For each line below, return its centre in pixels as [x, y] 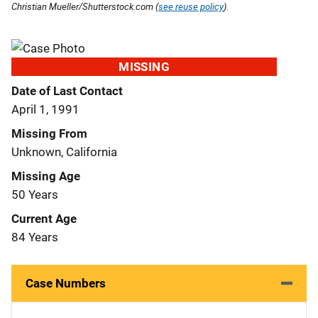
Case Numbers [66, 283]
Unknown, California [64, 152]
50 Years [35, 194]
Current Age [44, 218]
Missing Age [46, 176]
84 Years [35, 237]
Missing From [49, 133]
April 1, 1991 [45, 109]
